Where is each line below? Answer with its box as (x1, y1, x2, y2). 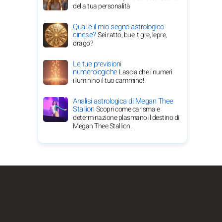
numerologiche (73, 66, 119, 77)
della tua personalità (73, 1, 130, 11)
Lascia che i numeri (119, 67, 172, 77)
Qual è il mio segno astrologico (73, 21, 164, 32)
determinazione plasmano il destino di (73, 112, 179, 123)
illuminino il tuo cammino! (73, 75, 144, 86)
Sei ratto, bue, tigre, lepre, (98, 30, 167, 40)
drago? (73, 38, 93, 49)
